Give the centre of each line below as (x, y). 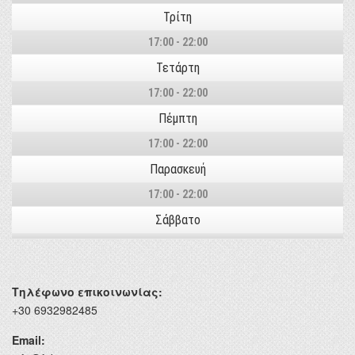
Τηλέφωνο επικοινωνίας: (87, 292)
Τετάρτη (177, 68)
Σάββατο (177, 220)
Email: (29, 340)
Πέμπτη (177, 118)
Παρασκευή (177, 169)
